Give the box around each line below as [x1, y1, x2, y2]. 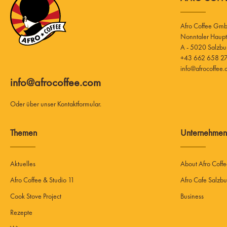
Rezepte [10, 207, 32, 217]
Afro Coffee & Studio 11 [10, 175, 74, 184]
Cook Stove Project [10, 191, 61, 201]
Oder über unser [10, 99, 57, 108]
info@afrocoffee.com [10, 74, 101, 90]
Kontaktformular [57, 99, 100, 108]
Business [180, 191, 204, 201]
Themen [10, 126, 37, 138]
